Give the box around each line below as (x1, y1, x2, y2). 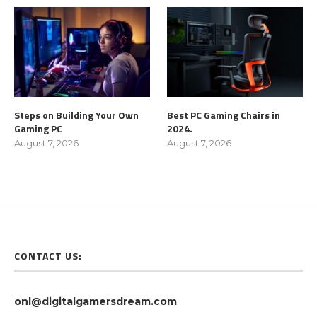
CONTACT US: (14, 248, 82, 264)
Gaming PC (14, 121, 62, 137)
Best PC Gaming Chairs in (167, 108, 281, 123)
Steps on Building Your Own (14, 108, 139, 123)
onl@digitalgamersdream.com (14, 295, 177, 309)
